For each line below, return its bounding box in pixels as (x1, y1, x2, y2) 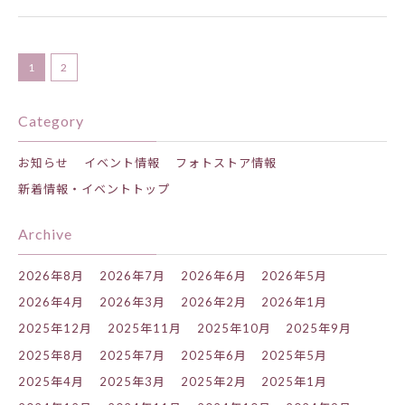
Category (18, 112, 84, 130)
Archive (18, 225, 72, 243)
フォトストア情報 (174, 155, 277, 171)
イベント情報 (83, 155, 160, 171)
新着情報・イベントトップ (18, 182, 170, 197)
